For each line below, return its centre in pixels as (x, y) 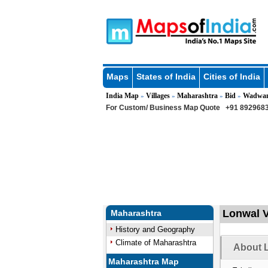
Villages (158, 96)
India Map (122, 96)
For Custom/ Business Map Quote (163, 108)
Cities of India (232, 77)
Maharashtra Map (144, 261)
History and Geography (155, 229)
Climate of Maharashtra (156, 243)
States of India (166, 77)
